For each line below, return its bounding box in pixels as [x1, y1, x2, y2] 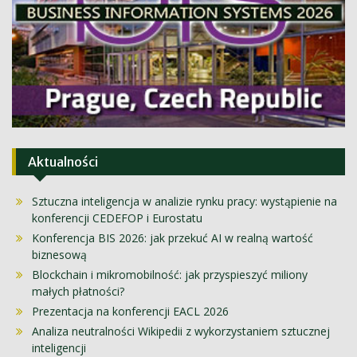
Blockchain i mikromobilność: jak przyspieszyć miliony [32, 267, 308, 283]
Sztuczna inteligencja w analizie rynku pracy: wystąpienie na [32, 194, 337, 210]
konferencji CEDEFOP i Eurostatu [32, 210, 202, 226]
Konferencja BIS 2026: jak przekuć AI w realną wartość [32, 230, 313, 246]
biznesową [32, 247, 87, 263]
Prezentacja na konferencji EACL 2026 [32, 304, 229, 320]
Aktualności [28, 154, 98, 171]
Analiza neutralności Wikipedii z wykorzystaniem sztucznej [32, 324, 330, 339]
